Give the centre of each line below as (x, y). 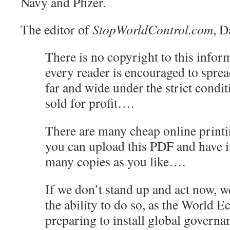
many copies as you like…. (115, 161)
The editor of (56, 29)
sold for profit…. (90, 103)
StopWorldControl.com (153, 29)
